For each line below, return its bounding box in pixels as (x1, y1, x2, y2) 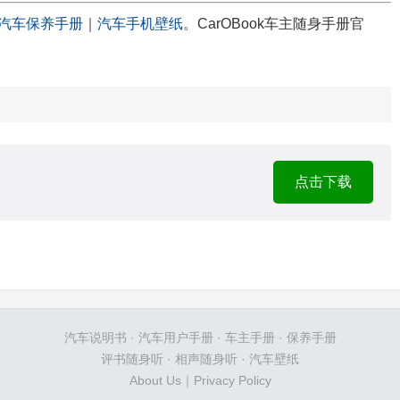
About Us (129, 372, 181, 387)
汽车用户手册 (137, 329, 213, 345)
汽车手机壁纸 (97, 15, 183, 31)
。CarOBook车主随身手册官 (183, 15, 364, 31)
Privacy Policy (193, 372, 271, 387)
